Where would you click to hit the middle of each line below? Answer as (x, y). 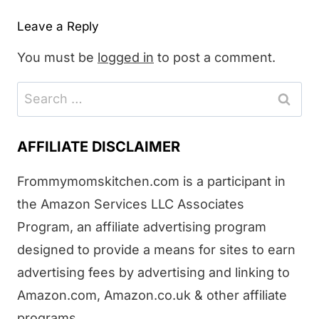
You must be (57, 58)
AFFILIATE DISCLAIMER (99, 146)
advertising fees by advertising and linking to (153, 272)
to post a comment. (215, 58)
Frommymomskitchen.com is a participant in (151, 181)
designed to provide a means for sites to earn (156, 249)
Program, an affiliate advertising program (142, 226)
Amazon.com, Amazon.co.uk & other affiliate (152, 295)
